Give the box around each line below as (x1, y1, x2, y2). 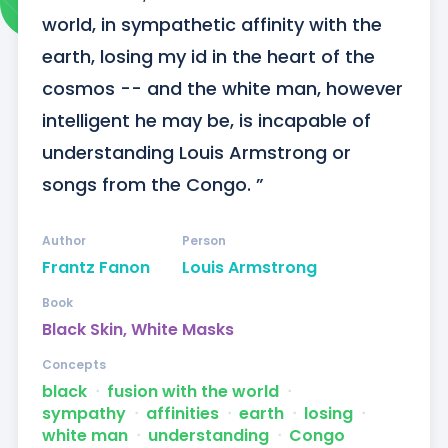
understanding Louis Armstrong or (41, 139, 351, 165)
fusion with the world (106, 379, 279, 403)
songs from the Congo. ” (41, 171, 264, 197)
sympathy (41, 401, 126, 425)
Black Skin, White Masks (41, 317, 234, 341)
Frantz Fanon (41, 255, 150, 279)
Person (181, 231, 226, 249)
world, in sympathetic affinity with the (41, 11, 382, 37)
